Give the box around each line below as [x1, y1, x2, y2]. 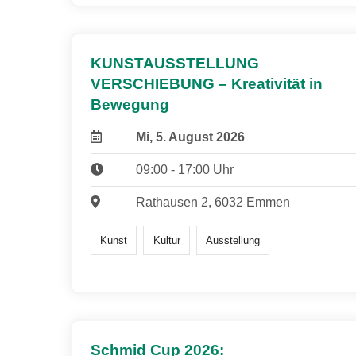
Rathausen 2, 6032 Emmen [135, 195, 290, 210]
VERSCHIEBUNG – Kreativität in [91, 75, 323, 93]
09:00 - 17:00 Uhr [135, 163, 234, 177]
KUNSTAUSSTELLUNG [91, 55, 259, 72]
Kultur [153, 234, 180, 246]
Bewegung [91, 96, 169, 114]
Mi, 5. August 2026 [135, 130, 245, 145]
